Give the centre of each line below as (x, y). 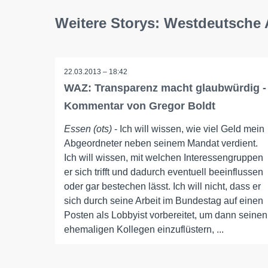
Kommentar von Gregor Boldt (140, 106)
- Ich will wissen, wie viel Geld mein (188, 129)
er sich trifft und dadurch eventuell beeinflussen (164, 172)
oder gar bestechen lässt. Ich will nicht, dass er (162, 186)
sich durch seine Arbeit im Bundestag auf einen (164, 201)
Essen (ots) (88, 129)
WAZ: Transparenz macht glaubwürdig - (165, 88)
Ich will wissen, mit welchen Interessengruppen (164, 158)
